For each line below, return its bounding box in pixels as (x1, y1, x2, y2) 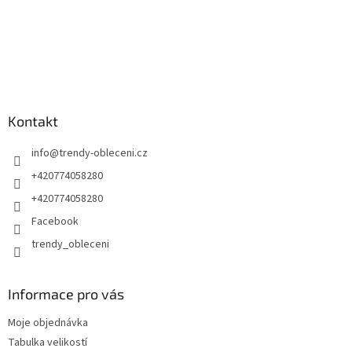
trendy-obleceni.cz (59, 145, 148, 161)
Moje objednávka (8, 314, 88, 331)
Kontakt (8, 112, 58, 130)
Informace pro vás (8, 284, 124, 302)
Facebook (31, 213, 79, 229)
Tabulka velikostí (8, 334, 87, 350)
